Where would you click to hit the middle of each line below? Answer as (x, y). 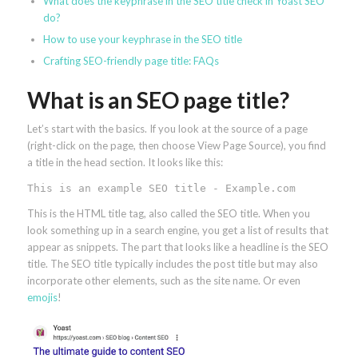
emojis (42, 298)
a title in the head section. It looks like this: (125, 163)
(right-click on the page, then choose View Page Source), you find (176, 146)
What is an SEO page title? (158, 100)
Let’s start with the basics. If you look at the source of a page (167, 129)
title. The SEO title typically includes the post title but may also (172, 264)
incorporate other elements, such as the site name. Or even (163, 281)
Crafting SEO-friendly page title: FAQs (131, 61)
